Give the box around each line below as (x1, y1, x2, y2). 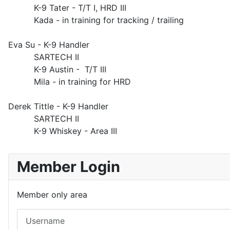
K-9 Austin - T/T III (8, 64, 106, 74)
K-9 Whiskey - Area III (8, 126, 117, 136)
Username (16, 209, 55, 220)
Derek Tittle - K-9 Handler (8, 101, 108, 111)
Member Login (17, 158, 120, 176)
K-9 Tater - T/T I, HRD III (8, 3, 126, 13)
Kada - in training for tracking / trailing (8, 15, 184, 25)
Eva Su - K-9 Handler (8, 40, 89, 50)
